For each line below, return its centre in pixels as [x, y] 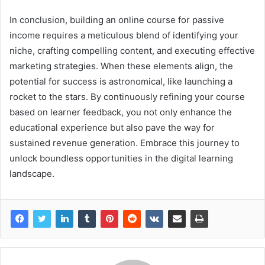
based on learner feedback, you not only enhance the [121, 112]
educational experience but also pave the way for [112, 127]
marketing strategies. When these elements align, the [121, 66]
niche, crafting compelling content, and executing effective [132, 50]
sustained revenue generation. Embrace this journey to [125, 143]
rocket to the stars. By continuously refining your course [127, 96]
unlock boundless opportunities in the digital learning [121, 158]
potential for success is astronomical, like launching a [121, 81]
